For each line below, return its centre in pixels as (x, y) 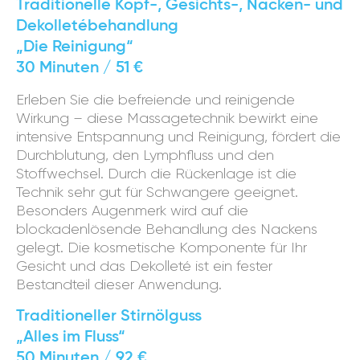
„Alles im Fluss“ (71, 337)
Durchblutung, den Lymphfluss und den (145, 155)
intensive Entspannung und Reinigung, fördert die (178, 137)
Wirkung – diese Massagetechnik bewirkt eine (167, 118)
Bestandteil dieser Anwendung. (119, 284)
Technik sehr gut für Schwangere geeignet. (157, 192)
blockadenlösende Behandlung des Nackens (167, 229)
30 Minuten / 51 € (80, 68)
